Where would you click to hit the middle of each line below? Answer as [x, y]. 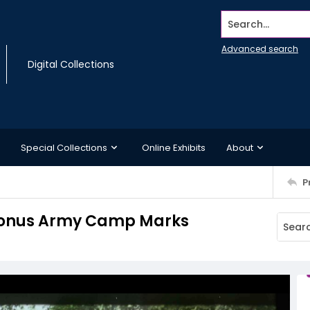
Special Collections [64, 147]
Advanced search [260, 49]
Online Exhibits [174, 147]
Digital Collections [71, 64]
